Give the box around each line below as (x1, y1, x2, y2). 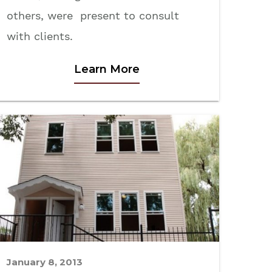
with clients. (7, 29, 73, 42)
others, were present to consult (7, 8, 183, 22)
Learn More (74, 62, 140, 76)
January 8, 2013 (7, 256, 83, 268)
